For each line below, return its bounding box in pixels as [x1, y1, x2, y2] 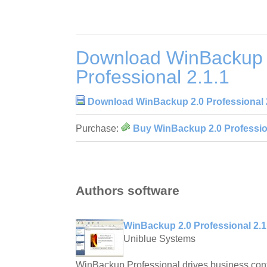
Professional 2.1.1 [76, 66, 229, 88]
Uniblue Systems [123, 234, 195, 244]
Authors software [76, 184, 179, 198]
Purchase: [76, 123, 121, 133]
